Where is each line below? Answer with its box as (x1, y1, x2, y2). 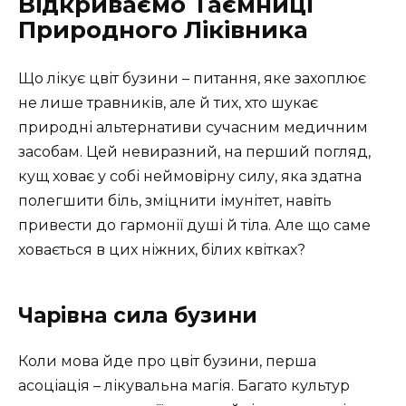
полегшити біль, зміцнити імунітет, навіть (18, 191, 332, 209)
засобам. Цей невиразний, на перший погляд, (18, 142, 371, 160)
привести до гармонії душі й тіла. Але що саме (18, 216, 371, 234)
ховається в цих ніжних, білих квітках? (18, 240, 305, 258)
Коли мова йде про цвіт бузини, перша (18, 352, 316, 370)
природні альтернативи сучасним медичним (18, 118, 368, 136)
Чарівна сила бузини (18, 302, 257, 328)
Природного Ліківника (18, 14, 308, 44)
